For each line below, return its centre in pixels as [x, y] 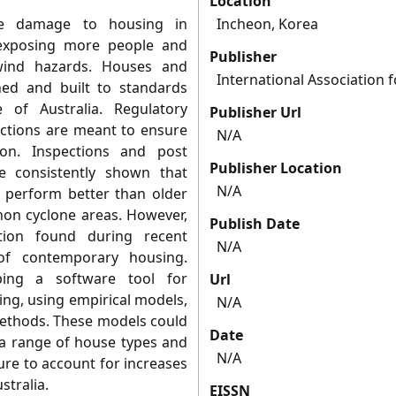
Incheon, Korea [267, 24]
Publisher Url [255, 113]
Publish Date [255, 224]
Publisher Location [276, 168]
